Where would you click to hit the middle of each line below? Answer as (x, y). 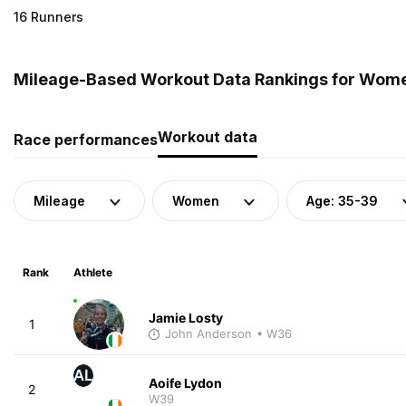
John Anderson (208, 333)
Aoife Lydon (185, 382)
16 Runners (48, 16)
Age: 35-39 (342, 200)
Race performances (86, 139)
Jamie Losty (185, 317)
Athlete (92, 272)
